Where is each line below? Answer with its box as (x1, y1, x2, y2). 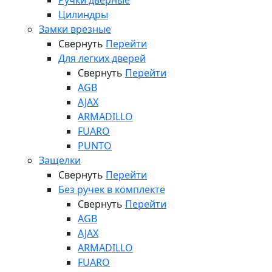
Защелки (39, 154, 81, 167)
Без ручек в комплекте (58, 183, 165, 196)
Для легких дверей (58, 52, 146, 65)
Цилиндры (58, 8, 108, 21)
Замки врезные (39, 22, 111, 36)
